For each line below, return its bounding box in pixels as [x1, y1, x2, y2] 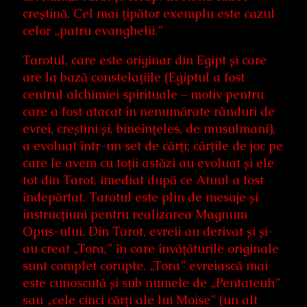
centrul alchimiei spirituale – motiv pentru [23, 86, 264, 103]
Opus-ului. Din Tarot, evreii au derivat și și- [23, 223, 274, 240]
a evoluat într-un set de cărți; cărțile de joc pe [23, 138, 283, 154]
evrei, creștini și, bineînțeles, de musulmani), [23, 121, 275, 137]
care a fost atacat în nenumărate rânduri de [23, 103, 275, 120]
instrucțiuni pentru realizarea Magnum [23, 206, 247, 223]
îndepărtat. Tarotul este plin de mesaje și [23, 189, 258, 206]
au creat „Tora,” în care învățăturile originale [23, 241, 279, 257]
